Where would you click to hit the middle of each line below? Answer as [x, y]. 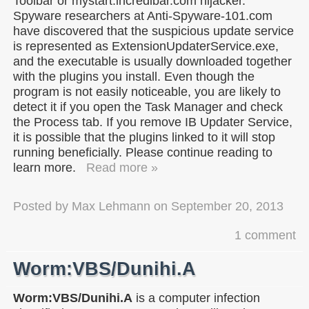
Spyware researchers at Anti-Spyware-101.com [143, 16]
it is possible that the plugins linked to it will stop [144, 137]
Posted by [42, 206]
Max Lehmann [111, 206]
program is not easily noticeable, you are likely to [147, 91]
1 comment [265, 235]
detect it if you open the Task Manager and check [148, 107]
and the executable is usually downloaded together [152, 61]
